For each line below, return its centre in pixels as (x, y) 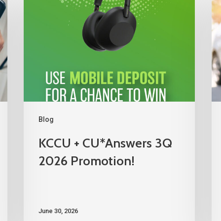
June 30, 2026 (58, 211)
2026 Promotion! (87, 161)
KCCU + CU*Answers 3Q (106, 143)
